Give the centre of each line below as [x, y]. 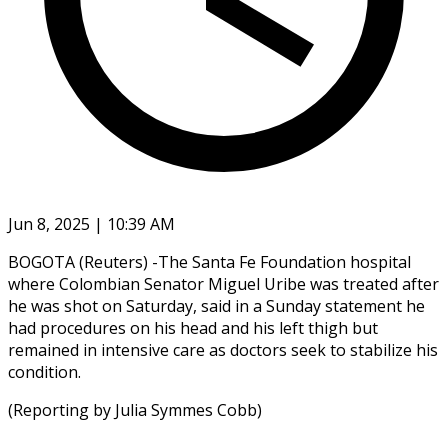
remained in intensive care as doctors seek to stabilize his [223, 349]
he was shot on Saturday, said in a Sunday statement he [216, 305]
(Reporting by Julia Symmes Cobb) [135, 409]
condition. [44, 371]
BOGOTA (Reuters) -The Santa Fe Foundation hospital [209, 261]
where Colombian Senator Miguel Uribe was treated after [223, 283]
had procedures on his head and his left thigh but [193, 327]
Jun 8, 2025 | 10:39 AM [91, 223]
